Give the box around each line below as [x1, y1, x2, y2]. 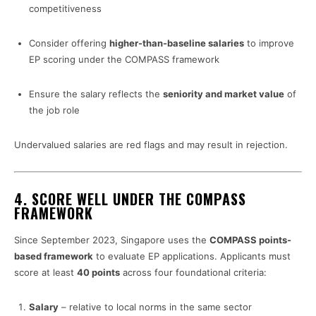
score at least [14, 267, 77, 279]
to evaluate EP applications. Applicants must [93, 250, 291, 262]
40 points [77, 267, 120, 279]
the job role [29, 104, 80, 116]
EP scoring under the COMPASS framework [29, 54, 219, 66]
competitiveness [29, 3, 102, 15]
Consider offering [29, 37, 109, 49]
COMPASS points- [209, 234, 291, 246]
